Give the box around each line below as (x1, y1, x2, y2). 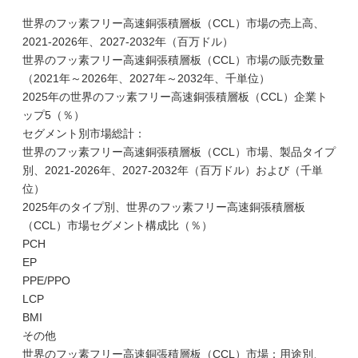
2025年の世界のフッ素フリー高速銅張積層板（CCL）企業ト (22, 90, 328, 103)
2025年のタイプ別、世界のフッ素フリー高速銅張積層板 (22, 201, 305, 213)
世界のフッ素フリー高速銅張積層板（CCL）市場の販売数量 (22, 54, 324, 66)
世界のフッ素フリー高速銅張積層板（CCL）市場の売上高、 (22, 17, 324, 30)
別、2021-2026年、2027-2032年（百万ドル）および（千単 (22, 164, 323, 177)
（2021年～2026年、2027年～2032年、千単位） (22, 72, 270, 85)
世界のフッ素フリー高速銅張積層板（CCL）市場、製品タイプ (22, 145, 336, 158)
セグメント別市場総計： (22, 127, 145, 140)
